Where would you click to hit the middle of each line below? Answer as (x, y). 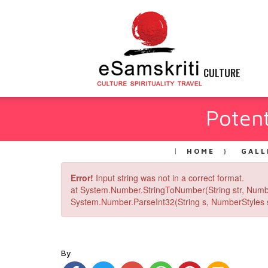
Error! (82, 178)
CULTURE (222, 73)
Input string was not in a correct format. (169, 178)
